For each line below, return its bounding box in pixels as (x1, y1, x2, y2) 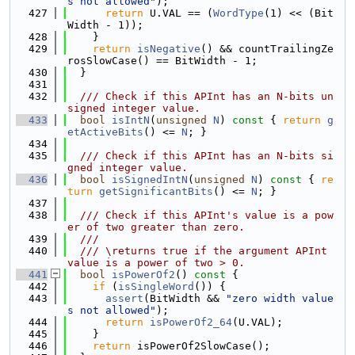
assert (105, 292, 143, 304)
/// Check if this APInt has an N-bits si (67, 150, 334, 162)
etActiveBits (67, 126, 143, 138)
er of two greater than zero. (67, 221, 245, 233)
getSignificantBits (99, 185, 213, 197)
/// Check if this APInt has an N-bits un (67, 90, 334, 102)
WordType (213, 7, 264, 19)
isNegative (137, 43, 200, 55)
